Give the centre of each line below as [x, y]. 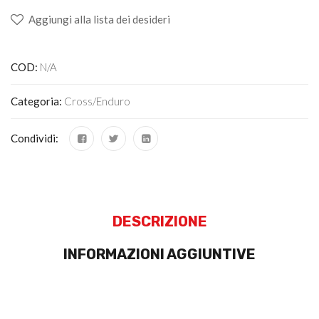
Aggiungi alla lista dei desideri [99, 19]
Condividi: [35, 138]
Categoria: [37, 101]
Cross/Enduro [97, 101]
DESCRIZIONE [159, 221]
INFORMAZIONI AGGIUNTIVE [159, 254]
